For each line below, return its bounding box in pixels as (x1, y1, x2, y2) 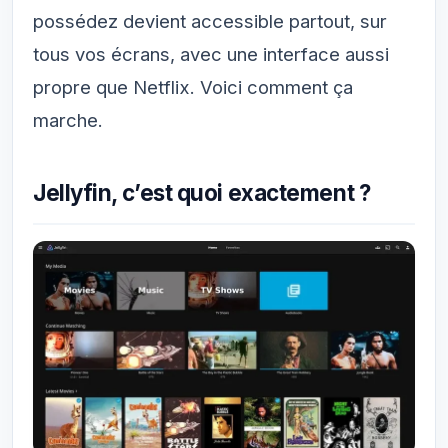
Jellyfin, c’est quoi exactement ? (33, 179, 371, 206)
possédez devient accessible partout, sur (33, 10, 387, 32)
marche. (33, 109, 103, 131)
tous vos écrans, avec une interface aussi (33, 43, 389, 65)
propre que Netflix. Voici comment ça (33, 76, 353, 98)
